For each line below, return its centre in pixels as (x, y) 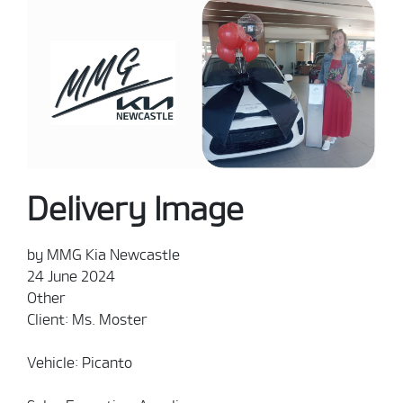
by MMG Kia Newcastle (103, 255)
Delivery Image (135, 209)
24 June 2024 (71, 277)
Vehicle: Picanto (81, 363)
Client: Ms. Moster (87, 320)
